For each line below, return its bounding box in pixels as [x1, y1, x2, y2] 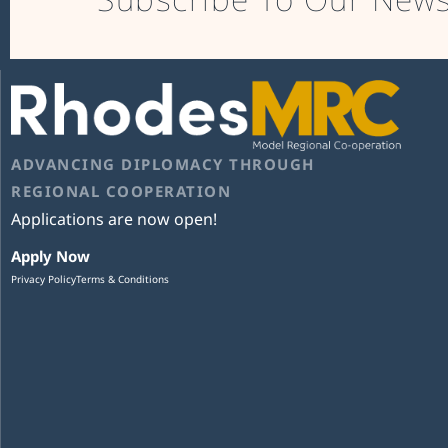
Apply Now [11, 245, 90, 266]
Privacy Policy [11, 271, 76, 286]
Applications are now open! [11, 208, 217, 231]
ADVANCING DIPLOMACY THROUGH [11, 154, 315, 175]
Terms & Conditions [76, 271, 169, 286]
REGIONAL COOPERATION [11, 181, 231, 202]
